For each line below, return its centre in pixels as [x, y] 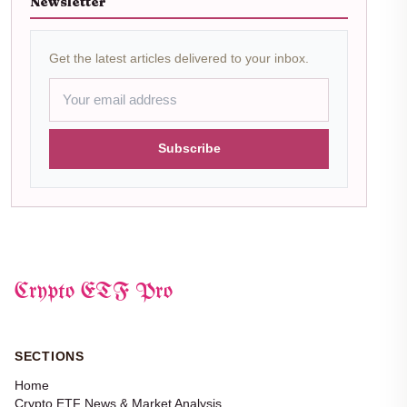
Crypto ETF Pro [94, 293]
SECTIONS [50, 357]
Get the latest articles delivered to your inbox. [179, 59]
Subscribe [189, 149]
